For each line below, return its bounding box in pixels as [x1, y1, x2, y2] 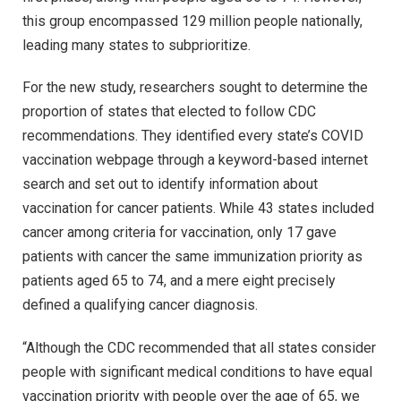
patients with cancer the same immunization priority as [22, 248, 363, 266]
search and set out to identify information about [22, 175, 318, 193]
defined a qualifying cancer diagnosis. [22, 296, 258, 314]
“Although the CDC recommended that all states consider [22, 339, 376, 357]
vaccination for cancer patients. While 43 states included [22, 200, 374, 218]
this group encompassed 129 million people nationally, [22, 12, 363, 30]
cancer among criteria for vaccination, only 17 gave [22, 224, 337, 242]
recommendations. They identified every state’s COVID [22, 127, 363, 145]
